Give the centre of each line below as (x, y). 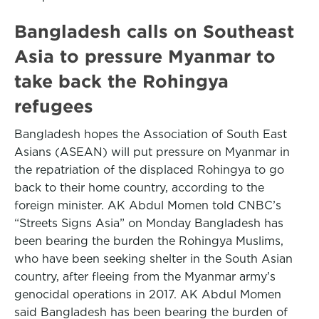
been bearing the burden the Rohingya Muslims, (149, 241)
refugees (54, 106)
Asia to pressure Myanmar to (145, 56)
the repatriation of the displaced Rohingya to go (149, 170)
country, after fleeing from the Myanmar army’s (145, 277)
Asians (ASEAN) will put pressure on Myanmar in (152, 152)
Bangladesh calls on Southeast (154, 31)
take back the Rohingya (121, 81)
